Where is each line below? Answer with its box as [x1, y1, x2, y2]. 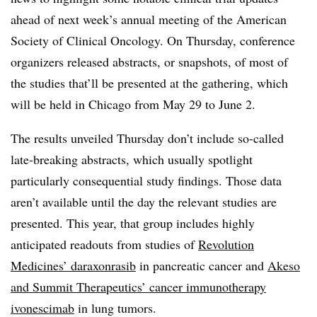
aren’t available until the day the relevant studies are [11, 193, 277, 210]
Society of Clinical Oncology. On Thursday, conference [11, 32, 295, 49]
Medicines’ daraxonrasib [11, 257, 136, 274]
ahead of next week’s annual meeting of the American [11, 11, 287, 28]
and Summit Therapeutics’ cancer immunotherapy [11, 278, 266, 295]
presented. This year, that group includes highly [11, 214, 255, 231]
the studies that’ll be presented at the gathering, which [11, 74, 288, 91]
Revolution [198, 236, 254, 253]
